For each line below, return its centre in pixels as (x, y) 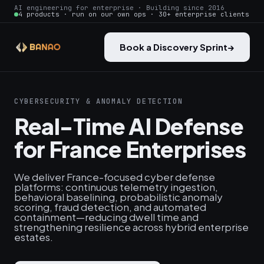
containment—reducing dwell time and (106, 217)
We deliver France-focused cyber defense (115, 177)
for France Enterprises (130, 149)
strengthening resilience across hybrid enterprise (131, 227)
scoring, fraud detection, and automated (110, 207)
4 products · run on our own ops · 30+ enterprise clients (134, 14)
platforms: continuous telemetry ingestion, (116, 187)
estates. (34, 237)
